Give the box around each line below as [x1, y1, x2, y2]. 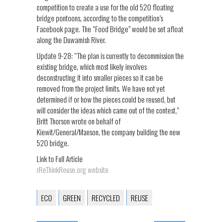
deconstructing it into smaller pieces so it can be [37, 72, 163, 83]
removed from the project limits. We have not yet [37, 83, 165, 94]
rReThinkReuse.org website [37, 164, 109, 175]
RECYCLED [92, 192, 120, 203]
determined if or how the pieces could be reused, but [37, 94, 175, 105]
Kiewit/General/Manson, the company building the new [37, 126, 180, 137]
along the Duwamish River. [37, 34, 106, 45]
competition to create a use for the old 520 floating [37, 1, 174, 12]
